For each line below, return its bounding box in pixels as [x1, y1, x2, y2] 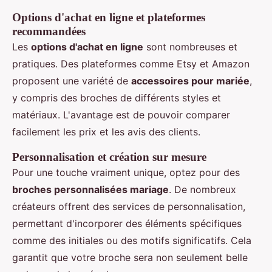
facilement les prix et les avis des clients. [12, 126, 200, 138]
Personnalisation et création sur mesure [12, 151, 206, 163]
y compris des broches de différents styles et [12, 92, 221, 104]
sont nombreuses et [143, 41, 237, 53]
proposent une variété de [12, 75, 131, 87]
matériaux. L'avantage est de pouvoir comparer [12, 109, 230, 121]
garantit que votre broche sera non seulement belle [12, 251, 248, 263]
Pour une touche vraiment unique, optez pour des [12, 166, 240, 178]
